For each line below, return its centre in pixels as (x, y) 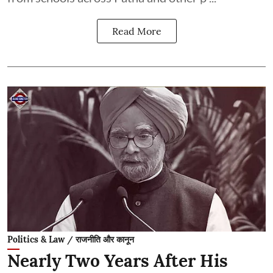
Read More (136, 31)
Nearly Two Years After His (118, 261)
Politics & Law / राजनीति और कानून (71, 239)
